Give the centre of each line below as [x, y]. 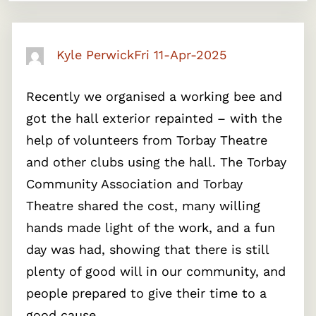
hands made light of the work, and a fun [151, 227]
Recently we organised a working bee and [154, 96]
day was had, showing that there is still [147, 249]
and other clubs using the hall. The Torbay [156, 162]
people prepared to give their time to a [146, 293]
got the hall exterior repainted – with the [154, 118]
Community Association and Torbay [134, 184]
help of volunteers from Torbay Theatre [147, 140]
